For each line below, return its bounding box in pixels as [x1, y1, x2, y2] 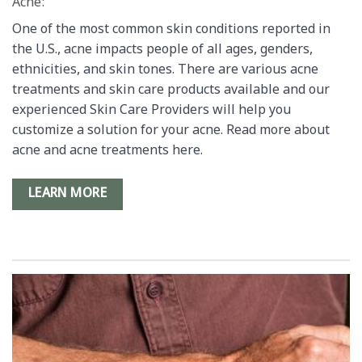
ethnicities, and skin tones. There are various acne [12, 61, 318, 79]
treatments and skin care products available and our [12, 82, 330, 99]
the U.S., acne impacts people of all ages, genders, [12, 41, 313, 59]
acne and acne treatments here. [12, 142, 203, 160]
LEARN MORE [27, 185, 107, 202]
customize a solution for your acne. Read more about [12, 122, 330, 140]
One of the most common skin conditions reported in [12, 21, 330, 39]
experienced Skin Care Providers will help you [12, 102, 291, 120]
